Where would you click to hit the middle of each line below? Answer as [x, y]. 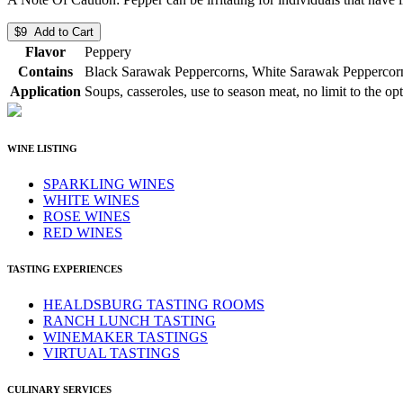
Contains [45, 71]
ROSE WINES [87, 216]
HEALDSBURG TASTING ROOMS [154, 304]
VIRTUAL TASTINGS [112, 353]
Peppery [108, 51]
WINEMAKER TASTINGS [125, 336]
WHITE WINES [91, 200]
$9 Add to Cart [54, 31]
